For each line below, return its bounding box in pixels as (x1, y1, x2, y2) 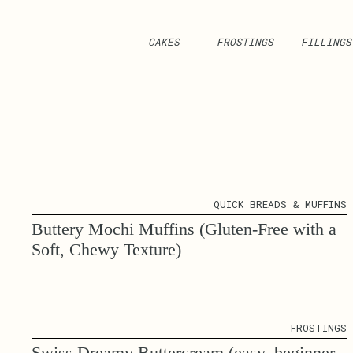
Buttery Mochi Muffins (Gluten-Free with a (32, 218, 336, 239)
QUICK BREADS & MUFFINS (214, 197, 347, 210)
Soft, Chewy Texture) (32, 239, 181, 259)
